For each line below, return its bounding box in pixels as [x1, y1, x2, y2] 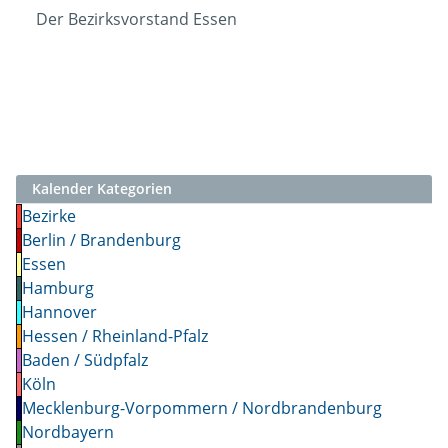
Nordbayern [22, 420, 114, 443]
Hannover [22, 300, 97, 323]
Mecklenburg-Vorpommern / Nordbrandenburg [22, 396, 382, 419]
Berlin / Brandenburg [22, 228, 181, 251]
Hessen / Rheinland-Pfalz [22, 324, 208, 347]
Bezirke [22, 204, 76, 227]
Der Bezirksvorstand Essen [36, 8, 237, 31]
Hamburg [22, 276, 94, 299]
